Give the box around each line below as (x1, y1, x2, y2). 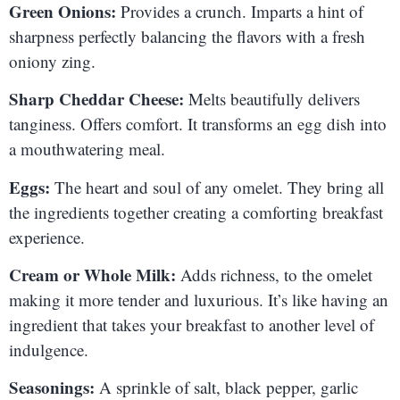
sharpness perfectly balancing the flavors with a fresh (9, 24, 365, 47)
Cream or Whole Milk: (9, 262, 176, 287)
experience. (9, 225, 85, 248)
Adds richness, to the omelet (176, 262, 372, 286)
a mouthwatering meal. (9, 137, 165, 161)
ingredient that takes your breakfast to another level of (9, 312, 374, 336)
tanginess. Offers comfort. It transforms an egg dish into (9, 112, 387, 136)
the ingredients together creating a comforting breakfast (9, 200, 383, 223)
